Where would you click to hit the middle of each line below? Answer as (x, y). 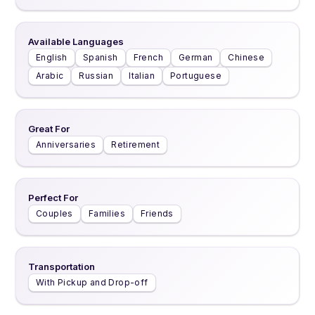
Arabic (50, 76)
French (148, 57)
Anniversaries (66, 144)
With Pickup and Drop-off (92, 282)
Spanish (100, 57)
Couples (54, 213)
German (196, 57)
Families (107, 213)
